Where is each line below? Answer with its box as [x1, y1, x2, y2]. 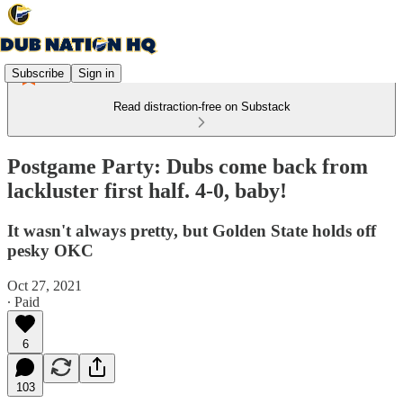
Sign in [78, 66, 114, 80]
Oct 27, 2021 [7, 277, 82, 293]
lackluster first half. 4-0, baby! [7, 178, 287, 202]
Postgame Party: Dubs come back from [7, 154, 368, 178]
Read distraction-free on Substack [112, 100, 291, 113]
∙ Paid [7, 293, 40, 309]
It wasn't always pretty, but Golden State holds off [7, 220, 376, 240]
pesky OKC [7, 240, 94, 260]
